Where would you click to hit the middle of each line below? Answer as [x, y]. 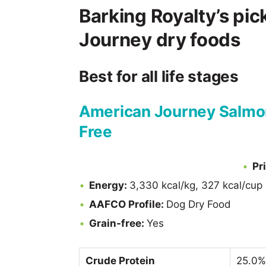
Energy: [109, 185]
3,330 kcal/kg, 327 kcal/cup [196, 185]
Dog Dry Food [199, 204]
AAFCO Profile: [128, 204]
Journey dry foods [160, 39]
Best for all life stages [159, 76]
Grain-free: [118, 223]
